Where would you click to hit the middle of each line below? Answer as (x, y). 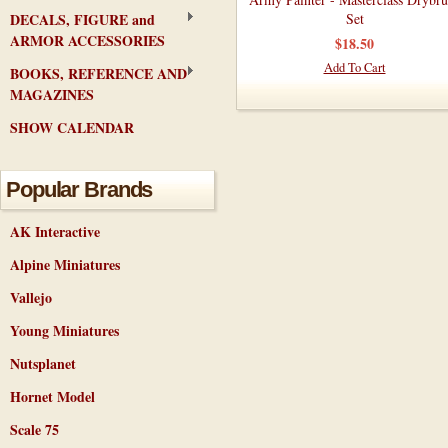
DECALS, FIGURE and (82, 19)
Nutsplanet (43, 363)
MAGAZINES (52, 94)
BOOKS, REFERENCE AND (98, 73)
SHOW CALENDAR (72, 127)
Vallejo (31, 297)
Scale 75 (34, 429)
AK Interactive (55, 231)
